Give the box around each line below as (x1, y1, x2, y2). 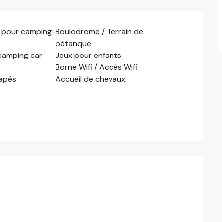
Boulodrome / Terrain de (55, 26, 144, 37)
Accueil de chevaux (55, 73, 126, 84)
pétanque (55, 38, 92, 49)
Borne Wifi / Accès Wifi (55, 61, 138, 72)
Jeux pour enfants (55, 50, 122, 60)
